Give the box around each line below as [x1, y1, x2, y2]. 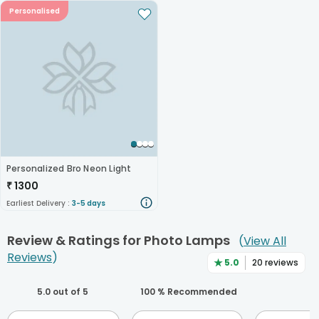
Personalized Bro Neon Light [6, 162, 132, 175]
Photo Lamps [144, 231, 230, 250]
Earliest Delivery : [6, 198, 72, 209]
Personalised [9, 5, 60, 16]
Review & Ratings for [7, 231, 141, 250]
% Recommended [155, 285, 237, 298]
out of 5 [51, 285, 88, 298]
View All [244, 233, 286, 250]
